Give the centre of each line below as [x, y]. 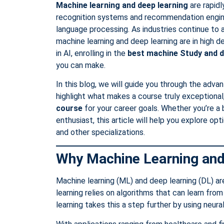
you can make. [81, 65]
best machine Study [165, 53]
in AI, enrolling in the [92, 53]
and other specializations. [100, 132]
